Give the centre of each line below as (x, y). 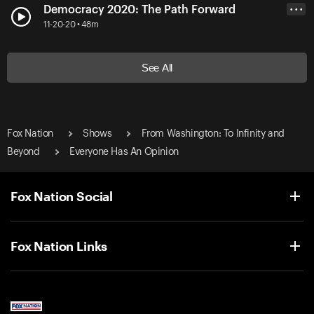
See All (157, 67)
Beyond (23, 152)
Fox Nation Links (59, 246)
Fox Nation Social (62, 196)
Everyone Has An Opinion (124, 152)
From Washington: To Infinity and (213, 134)
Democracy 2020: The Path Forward (139, 9)
